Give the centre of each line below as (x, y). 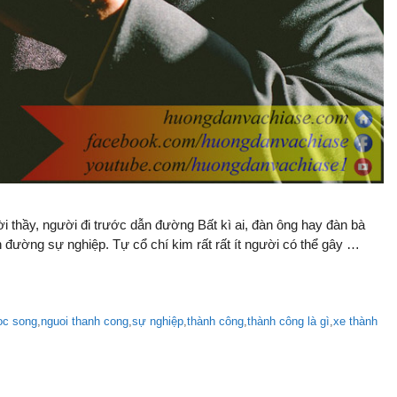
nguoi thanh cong (85, 322)
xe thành (356, 322)
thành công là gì (289, 322)
